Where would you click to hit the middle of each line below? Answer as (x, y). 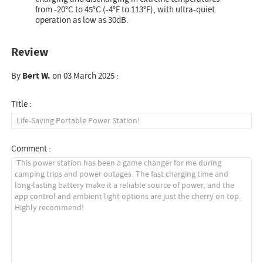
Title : (22, 104)
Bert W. (37, 76)
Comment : (31, 149)
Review (30, 52)
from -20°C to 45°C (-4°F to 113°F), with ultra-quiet (125, 10)
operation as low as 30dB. (82, 21)
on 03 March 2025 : (85, 76)
